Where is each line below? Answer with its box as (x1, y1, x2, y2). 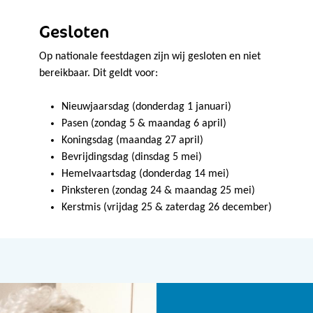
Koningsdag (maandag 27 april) (61, 135, 203, 147)
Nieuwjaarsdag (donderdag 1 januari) (61, 101, 231, 113)
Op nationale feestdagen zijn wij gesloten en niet (39, 51, 261, 63)
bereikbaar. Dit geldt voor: (39, 68, 158, 80)
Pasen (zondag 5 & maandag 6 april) (61, 118, 226, 130)
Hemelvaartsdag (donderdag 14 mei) (61, 168, 229, 180)
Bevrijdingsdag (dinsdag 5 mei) (61, 152, 202, 163)
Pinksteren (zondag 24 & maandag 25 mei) (61, 185, 255, 197)
